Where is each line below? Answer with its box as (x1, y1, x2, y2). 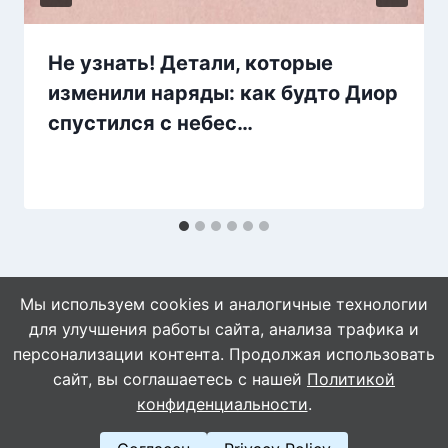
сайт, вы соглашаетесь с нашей (53, 369, 307, 389)
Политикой (307, 369, 395, 389)
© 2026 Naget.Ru (152, 380, 296, 401)
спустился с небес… (48, 110, 253, 135)
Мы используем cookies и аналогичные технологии (20, 294, 428, 314)
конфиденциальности (136, 394, 308, 414)
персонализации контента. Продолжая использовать (13, 344, 435, 364)
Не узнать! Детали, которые (48, 50, 333, 75)
